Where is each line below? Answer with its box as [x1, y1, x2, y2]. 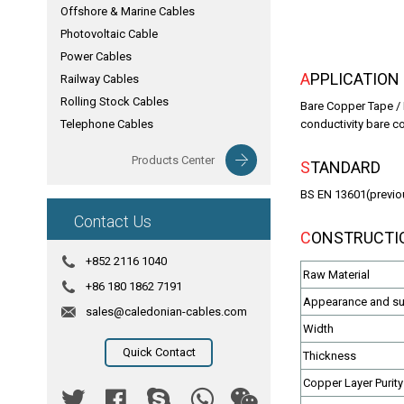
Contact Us [74, 212, 151, 231]
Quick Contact [122, 345, 196, 359]
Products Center [132, 153, 215, 167]
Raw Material [303, 268, 370, 281]
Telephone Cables [60, 117, 153, 131]
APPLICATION [310, 69, 399, 88]
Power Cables [60, 50, 132, 63]
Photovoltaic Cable [60, 27, 158, 41]
